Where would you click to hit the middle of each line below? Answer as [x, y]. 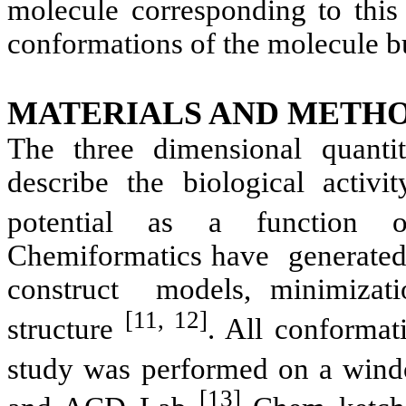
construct [63, 289]
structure [66, 329]
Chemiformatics [105, 255]
